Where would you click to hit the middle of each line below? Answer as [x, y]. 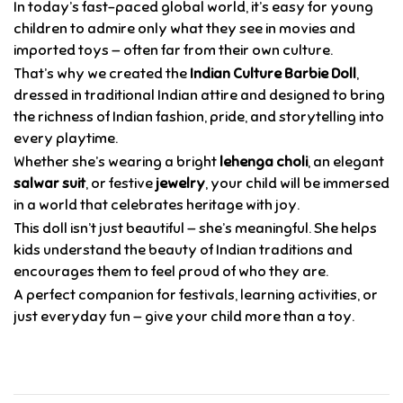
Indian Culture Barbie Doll [273, 74]
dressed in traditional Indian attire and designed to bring [199, 96]
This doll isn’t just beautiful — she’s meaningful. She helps [195, 229]
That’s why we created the [102, 74]
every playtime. [66, 139]
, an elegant [346, 162]
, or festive [121, 184]
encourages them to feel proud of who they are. [171, 272]
